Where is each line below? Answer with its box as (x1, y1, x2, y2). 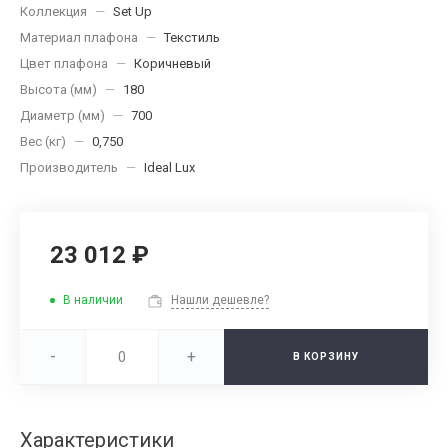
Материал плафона (20, 30, 138, 45)
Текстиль (164, 30, 220, 45)
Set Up (113, 4, 152, 19)
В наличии (63, 293, 123, 307)
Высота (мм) (20, 82, 97, 97)
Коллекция (20, 4, 87, 19)
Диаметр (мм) (20, 108, 105, 123)
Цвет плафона (20, 56, 108, 71)
